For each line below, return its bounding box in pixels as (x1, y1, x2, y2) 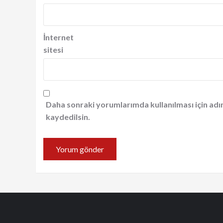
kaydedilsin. (46, 112, 90, 122)
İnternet (43, 32, 74, 42)
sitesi (43, 45, 63, 55)
